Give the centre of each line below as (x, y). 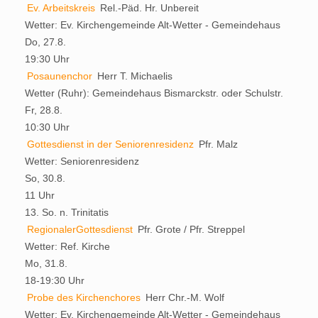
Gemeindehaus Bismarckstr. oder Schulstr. (188, 93)
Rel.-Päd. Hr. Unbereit (149, 7)
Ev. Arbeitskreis (61, 7)
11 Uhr (40, 195)
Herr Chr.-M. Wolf (185, 297)
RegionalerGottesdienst (80, 229)
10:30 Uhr (47, 127)
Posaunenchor (60, 76)
